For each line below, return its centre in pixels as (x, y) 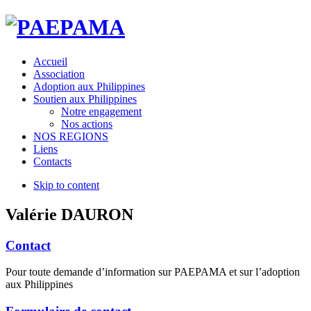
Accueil (50, 61)
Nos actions (87, 124)
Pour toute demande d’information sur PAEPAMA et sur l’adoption (153, 272)
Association (59, 74)
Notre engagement (101, 111)
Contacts (52, 161)
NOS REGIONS (71, 136)
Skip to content (66, 185)
